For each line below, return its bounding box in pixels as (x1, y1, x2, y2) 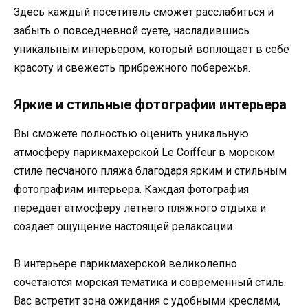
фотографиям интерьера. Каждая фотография (14, 183, 249, 197)
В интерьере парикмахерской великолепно (14, 257, 237, 271)
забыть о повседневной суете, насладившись (14, 23, 250, 37)
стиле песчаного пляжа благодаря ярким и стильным (14, 164, 287, 178)
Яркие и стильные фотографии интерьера (14, 96, 287, 113)
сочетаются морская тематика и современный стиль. (14, 276, 286, 289)
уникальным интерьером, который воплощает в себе (14, 42, 289, 56)
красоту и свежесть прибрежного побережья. (14, 60, 250, 74)
